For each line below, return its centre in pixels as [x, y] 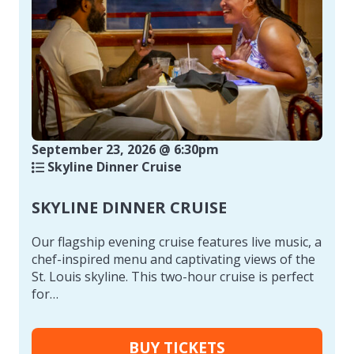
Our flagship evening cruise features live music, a [177, 241]
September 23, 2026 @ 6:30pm [125, 149]
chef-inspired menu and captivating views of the [173, 259]
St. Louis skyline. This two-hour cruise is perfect [173, 276]
